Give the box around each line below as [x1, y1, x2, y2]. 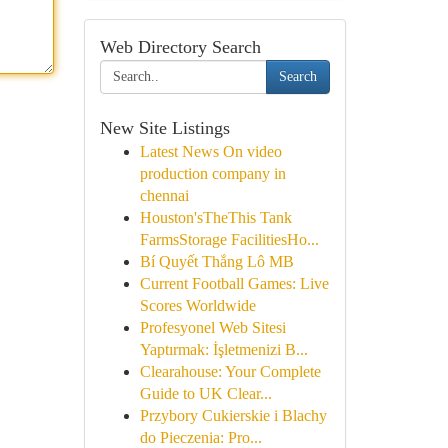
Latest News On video [139, 143, 282, 160]
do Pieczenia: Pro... [139, 429, 262, 446]
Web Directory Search [99, 37, 261, 57]
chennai [139, 187, 189, 204]
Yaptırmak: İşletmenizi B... [139, 341, 308, 358]
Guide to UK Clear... [139, 385, 272, 402]
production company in [139, 165, 286, 182]
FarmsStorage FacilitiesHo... [139, 231, 319, 248]
